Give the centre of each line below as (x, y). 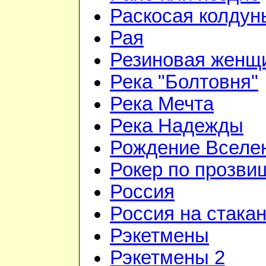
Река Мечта (162, 104)
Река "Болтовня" (184, 82)
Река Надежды (177, 126)
